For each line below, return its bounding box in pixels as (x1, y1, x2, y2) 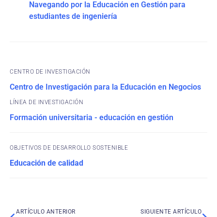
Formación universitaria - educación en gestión (10, 113, 173, 122)
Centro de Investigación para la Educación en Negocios (10, 82, 201, 92)
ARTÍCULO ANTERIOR (16, 208, 76, 215)
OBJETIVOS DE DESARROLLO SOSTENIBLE (10, 144, 128, 151)
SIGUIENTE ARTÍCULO (140, 208, 201, 215)
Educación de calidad (10, 158, 83, 168)
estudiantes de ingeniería (29, 12, 117, 21)
